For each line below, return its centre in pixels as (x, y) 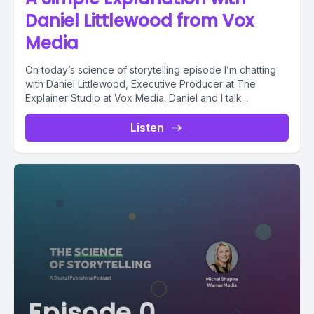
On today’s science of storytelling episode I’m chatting (151, 70)
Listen (147, 128)
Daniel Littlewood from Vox (139, 21)
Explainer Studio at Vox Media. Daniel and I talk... (209, 98)
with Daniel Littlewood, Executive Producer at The (141, 84)
